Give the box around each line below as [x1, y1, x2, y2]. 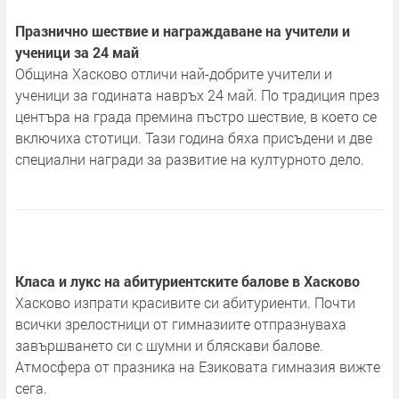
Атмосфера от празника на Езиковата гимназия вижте [15, 357, 380, 377]
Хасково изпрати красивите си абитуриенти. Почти [15, 293, 355, 313]
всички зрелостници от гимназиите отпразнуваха [15, 314, 346, 334]
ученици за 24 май [15, 43, 139, 62]
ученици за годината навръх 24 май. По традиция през [15, 85, 379, 105]
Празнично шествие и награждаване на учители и [15, 21, 350, 41]
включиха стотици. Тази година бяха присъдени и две [15, 128, 372, 148]
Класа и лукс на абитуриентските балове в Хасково [15, 272, 360, 291]
